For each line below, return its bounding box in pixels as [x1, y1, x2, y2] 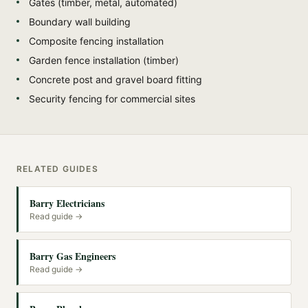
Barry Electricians [30, 195, 104, 210]
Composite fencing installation [29, 34, 164, 47]
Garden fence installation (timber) [29, 54, 179, 66]
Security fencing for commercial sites [29, 92, 195, 104]
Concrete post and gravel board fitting [29, 73, 202, 85]
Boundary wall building [29, 15, 131, 27]
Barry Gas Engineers [30, 248, 115, 263]
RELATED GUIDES [16, 163, 98, 174]
